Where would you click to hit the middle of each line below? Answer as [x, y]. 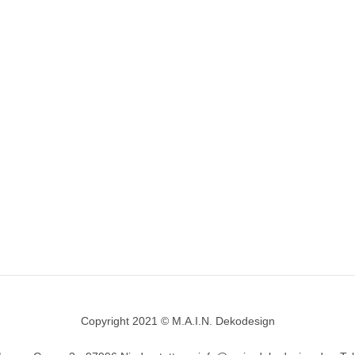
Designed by [144, 321]
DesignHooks [210, 321]
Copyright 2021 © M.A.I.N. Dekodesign [177, 321]
